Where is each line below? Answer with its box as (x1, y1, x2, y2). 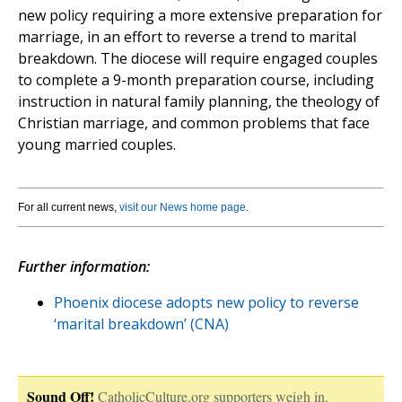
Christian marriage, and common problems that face (18, 113, 370, 134)
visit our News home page (119, 201, 246, 214)
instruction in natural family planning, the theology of (18, 92, 380, 112)
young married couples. (18, 135, 176, 155)
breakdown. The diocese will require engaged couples (18, 48, 378, 69)
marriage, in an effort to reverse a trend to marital (18, 27, 356, 48)
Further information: (18, 257, 150, 277)
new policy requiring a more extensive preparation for (18, 5, 382, 26)
